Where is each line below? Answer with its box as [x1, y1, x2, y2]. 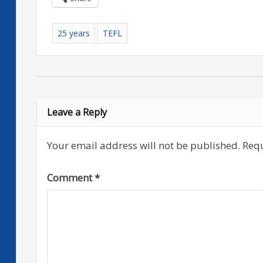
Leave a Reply [47, 105, 107, 119]
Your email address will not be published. [47, 139, 240, 153]
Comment [47, 170, 95, 184]
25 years [57, 27, 90, 39]
